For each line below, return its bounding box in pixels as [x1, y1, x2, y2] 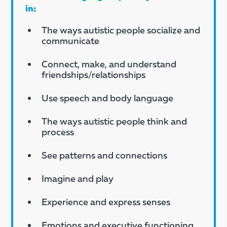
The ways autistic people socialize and [42, 24, 201, 35]
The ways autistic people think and [42, 115, 187, 127]
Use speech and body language [42, 92, 174, 103]
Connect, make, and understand [42, 58, 177, 69]
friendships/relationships [42, 68, 146, 80]
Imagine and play [42, 172, 114, 184]
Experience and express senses [42, 196, 171, 207]
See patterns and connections [42, 149, 168, 161]
